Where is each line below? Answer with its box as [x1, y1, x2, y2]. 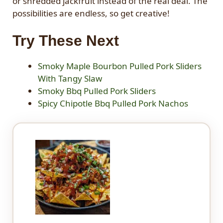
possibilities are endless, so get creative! [12, 7, 170, 19]
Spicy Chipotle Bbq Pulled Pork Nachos [38, 98, 188, 110]
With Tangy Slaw [38, 73, 102, 85]
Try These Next [12, 32, 119, 49]
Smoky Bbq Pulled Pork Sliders [38, 85, 156, 97]
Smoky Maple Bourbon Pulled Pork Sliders [38, 60, 202, 72]
